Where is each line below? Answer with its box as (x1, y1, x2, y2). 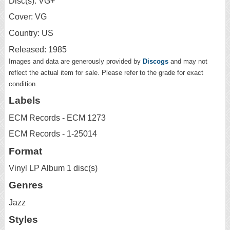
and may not (168, 57, 207, 65)
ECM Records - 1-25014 (9, 129, 97, 139)
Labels (9, 94, 41, 106)
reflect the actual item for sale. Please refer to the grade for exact (9, 68, 203, 76)
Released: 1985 (9, 45, 67, 54)
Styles (9, 214, 38, 225)
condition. (9, 80, 37, 88)
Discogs (143, 57, 168, 65)
